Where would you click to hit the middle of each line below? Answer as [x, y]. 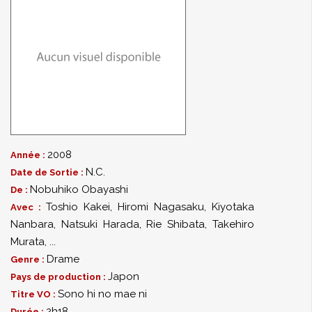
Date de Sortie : [48, 172]
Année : [29, 155]
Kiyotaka [233, 207]
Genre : [29, 259]
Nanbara [32, 224]
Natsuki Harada [100, 224]
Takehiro [234, 224]
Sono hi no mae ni [102, 294]
